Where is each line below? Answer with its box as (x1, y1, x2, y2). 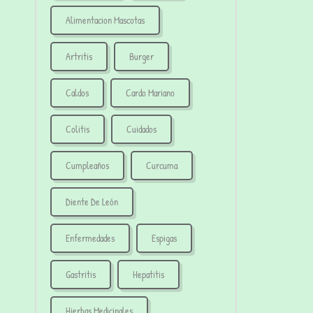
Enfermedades (66, 231, 115, 245)
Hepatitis (133, 268, 164, 282)
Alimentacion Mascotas (66, 13, 145, 27)
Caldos (66, 86, 89, 100)
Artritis (66, 50, 92, 64)
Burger (129, 50, 154, 64)
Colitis (66, 122, 89, 136)
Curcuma (146, 159, 177, 173)
